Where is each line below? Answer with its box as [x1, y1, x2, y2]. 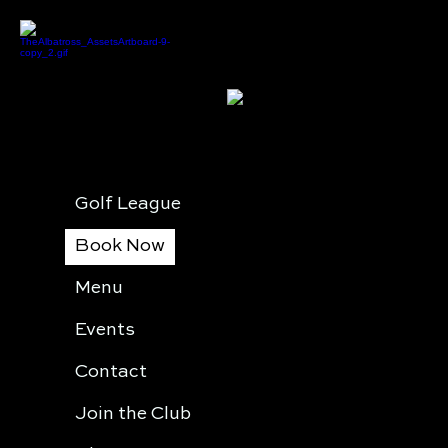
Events [75, 320, 135, 339]
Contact [75, 362, 147, 381]
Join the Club [75, 404, 191, 423]
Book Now [75, 237, 165, 256]
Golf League [75, 195, 181, 214]
